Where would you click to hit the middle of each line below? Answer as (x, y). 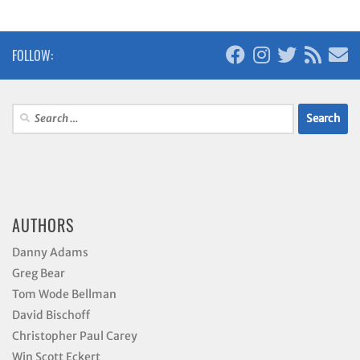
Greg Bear (39, 273)
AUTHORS (43, 225)
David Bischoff (51, 315)
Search (27, 111)
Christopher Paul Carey (75, 335)
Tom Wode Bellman (64, 294)
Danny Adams (50, 252)
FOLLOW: (33, 55)
